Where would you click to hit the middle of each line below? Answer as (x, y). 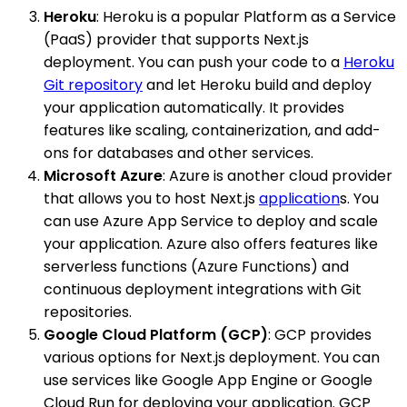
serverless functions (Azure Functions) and (196, 267)
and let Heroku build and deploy (257, 85)
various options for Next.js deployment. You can (212, 358)
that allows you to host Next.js (151, 199)
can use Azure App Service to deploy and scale (211, 222)
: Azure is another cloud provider (278, 176)
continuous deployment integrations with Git (203, 290)
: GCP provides (320, 335)
